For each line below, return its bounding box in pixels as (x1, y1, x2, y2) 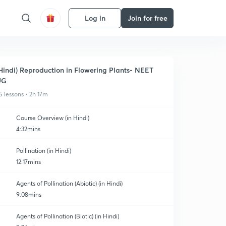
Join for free (127, 13, 167, 23)
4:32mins (16, 125, 40, 133)
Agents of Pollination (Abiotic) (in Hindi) (16, 180, 123, 187)
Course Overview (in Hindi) (16, 114, 89, 122)
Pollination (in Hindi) (16, 147, 71, 154)
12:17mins (16, 158, 41, 165)
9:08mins (16, 191, 41, 198)
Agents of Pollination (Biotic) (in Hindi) (16, 212, 119, 220)
